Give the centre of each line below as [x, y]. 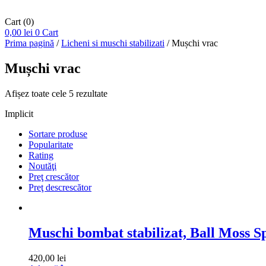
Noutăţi [42, 166]
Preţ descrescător [60, 187]
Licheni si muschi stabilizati [113, 43]
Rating [41, 155]
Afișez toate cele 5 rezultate [56, 93]
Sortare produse [58, 134]
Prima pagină [29, 43]
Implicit [19, 113]
